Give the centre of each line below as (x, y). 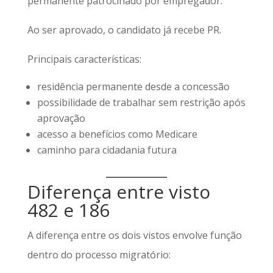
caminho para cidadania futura (107, 150)
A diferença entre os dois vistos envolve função (134, 235)
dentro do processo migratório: (99, 255)
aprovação (61, 118)
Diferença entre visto (119, 192)
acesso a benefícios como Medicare (117, 134)
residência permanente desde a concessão (133, 87)
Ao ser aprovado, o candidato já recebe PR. (124, 30)
